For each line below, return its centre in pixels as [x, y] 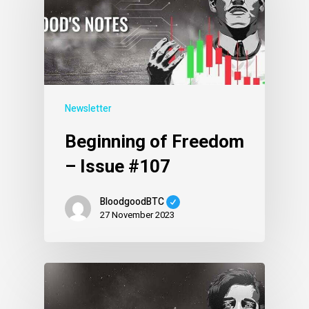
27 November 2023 [137, 215]
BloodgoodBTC [132, 201]
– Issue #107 [118, 167]
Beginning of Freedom [154, 142]
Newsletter [88, 109]
